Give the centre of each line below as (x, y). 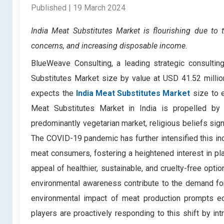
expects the (54, 93)
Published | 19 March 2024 (78, 8)
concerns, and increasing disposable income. (109, 46)
